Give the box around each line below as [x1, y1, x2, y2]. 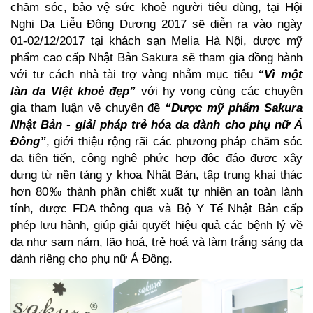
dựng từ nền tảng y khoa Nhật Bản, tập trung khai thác [10, 168, 303, 182]
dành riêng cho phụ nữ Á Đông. [10, 252, 173, 266]
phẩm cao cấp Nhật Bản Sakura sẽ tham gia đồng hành [10, 50, 303, 65]
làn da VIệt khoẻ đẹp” [10, 84, 141, 99]
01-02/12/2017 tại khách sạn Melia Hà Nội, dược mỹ [10, 34, 303, 48]
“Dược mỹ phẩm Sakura [165, 101, 303, 115]
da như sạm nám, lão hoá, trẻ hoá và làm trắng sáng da [10, 235, 303, 249]
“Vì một [258, 67, 303, 82]
